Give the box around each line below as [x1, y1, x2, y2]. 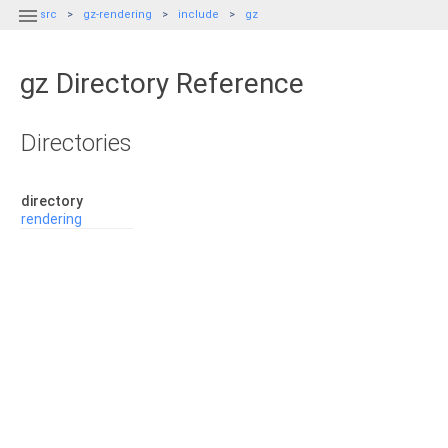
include [178, 8, 219, 21]
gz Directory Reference [20, 67, 304, 100]
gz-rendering [83, 8, 152, 21]
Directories [21, 129, 132, 157]
